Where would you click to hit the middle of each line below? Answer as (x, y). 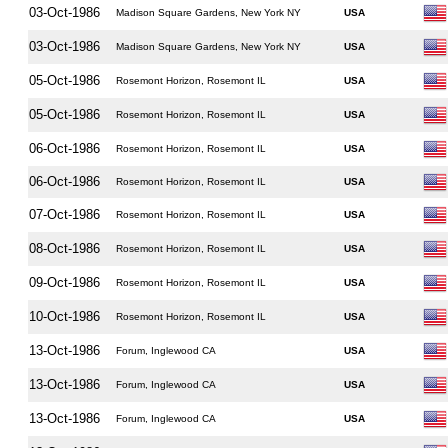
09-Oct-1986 (64, 282)
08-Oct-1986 (64, 248)
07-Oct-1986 (64, 214)
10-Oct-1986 (64, 316)
